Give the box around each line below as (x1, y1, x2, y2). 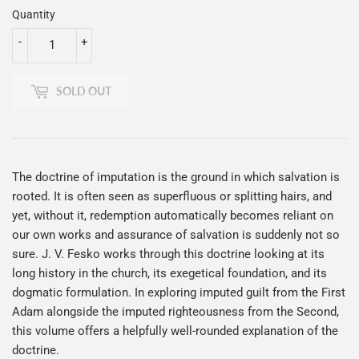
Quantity (12, 7, 55, 21)
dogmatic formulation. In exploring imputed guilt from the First (12, 284, 345, 300)
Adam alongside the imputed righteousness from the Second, (12, 304, 339, 319)
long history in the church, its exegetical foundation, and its (12, 265, 327, 280)
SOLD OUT (56, 84, 111, 99)
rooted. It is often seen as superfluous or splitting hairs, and (12, 188, 332, 204)
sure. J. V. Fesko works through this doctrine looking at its (12, 246, 325, 261)
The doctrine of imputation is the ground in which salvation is (12, 169, 340, 184)
